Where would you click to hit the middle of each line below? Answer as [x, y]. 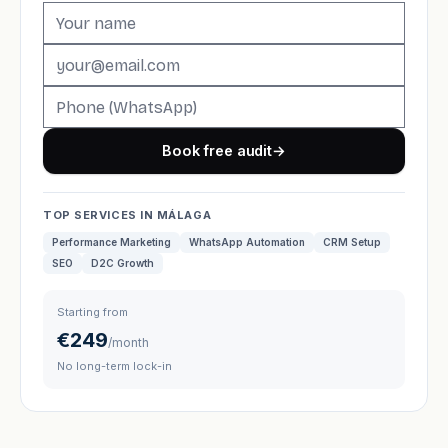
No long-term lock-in [114, 366]
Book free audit [217, 150]
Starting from [92, 312]
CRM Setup [352, 242]
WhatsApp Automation [247, 242]
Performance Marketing [111, 242]
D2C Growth [122, 263]
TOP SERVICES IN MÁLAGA [127, 215]
